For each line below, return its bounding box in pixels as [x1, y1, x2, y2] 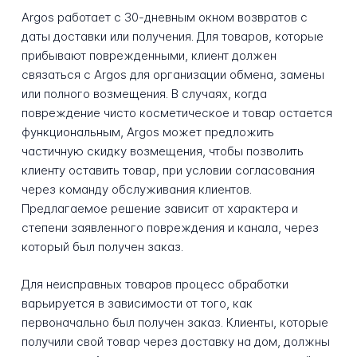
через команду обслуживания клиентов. [21, 182, 252, 198]
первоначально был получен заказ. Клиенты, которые [21, 314, 328, 330]
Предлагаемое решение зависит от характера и [21, 201, 298, 217]
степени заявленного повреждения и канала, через [21, 220, 319, 236]
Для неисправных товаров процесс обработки [21, 276, 288, 292]
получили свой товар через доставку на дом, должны [21, 333, 330, 349]
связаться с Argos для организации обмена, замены [21, 67, 324, 83]
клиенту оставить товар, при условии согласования [21, 163, 315, 178]
